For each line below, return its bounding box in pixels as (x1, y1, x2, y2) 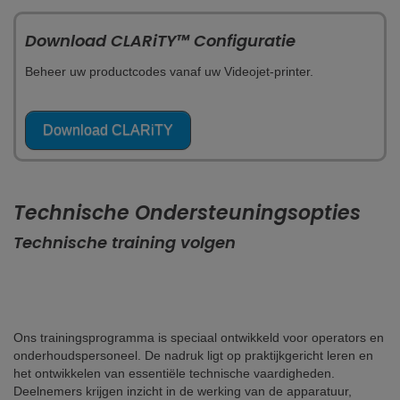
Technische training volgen (13, 231, 236, 254)
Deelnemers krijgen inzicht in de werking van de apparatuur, (13, 384, 352, 398)
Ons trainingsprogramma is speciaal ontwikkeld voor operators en (13, 330, 384, 345)
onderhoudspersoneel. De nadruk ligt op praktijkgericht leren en (13, 348, 373, 362)
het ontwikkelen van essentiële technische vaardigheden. (13, 366, 335, 380)
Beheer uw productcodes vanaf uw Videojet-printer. (25, 64, 313, 79)
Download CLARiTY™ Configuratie (25, 29, 296, 52)
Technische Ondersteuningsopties (13, 199, 361, 227)
